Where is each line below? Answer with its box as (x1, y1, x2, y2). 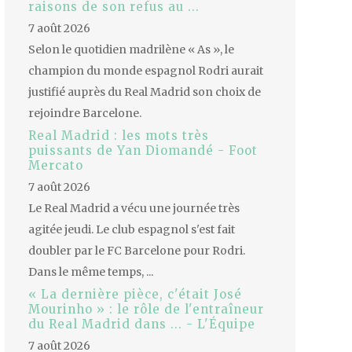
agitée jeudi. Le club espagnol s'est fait (28, 222, 235, 237)
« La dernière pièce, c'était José (28, 287, 242, 302)
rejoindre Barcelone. (28, 106, 141, 121)
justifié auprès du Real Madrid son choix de (28, 85, 261, 100)
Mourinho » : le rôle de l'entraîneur (28, 302, 264, 317)
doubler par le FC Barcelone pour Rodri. (28, 244, 245, 258)
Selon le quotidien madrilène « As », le (28, 42, 234, 57)
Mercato (28, 158, 83, 174)
